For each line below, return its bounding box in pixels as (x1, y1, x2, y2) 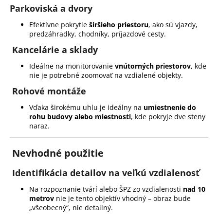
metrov (29, 194, 54, 203)
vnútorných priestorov (115, 61, 191, 71)
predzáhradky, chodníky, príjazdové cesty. (29, 29, 166, 39)
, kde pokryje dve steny (131, 112, 205, 122)
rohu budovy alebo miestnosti (29, 112, 131, 122)
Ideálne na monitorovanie (29, 61, 115, 71)
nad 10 (183, 184, 205, 194)
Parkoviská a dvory (10, 2, 92, 15)
